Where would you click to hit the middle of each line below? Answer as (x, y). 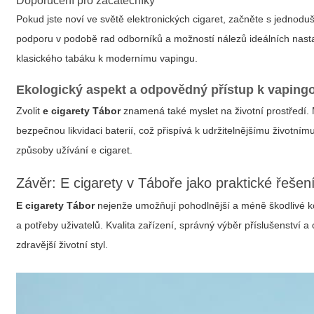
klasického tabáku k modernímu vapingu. (107, 58)
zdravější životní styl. (62, 245)
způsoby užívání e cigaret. (75, 150)
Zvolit (30, 111)
